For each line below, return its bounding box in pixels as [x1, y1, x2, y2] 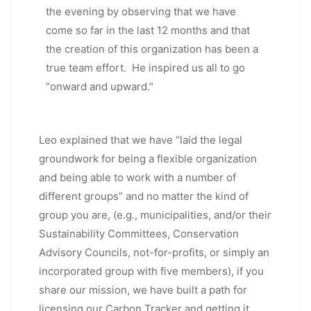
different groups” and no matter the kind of [39, 189, 249, 203]
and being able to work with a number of [39, 170, 236, 184]
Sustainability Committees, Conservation [39, 226, 239, 240]
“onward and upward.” [46, 79, 153, 93]
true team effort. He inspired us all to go [46, 60, 245, 74]
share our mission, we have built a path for [39, 283, 247, 296]
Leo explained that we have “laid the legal [39, 133, 242, 146]
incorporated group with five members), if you [39, 264, 264, 278]
